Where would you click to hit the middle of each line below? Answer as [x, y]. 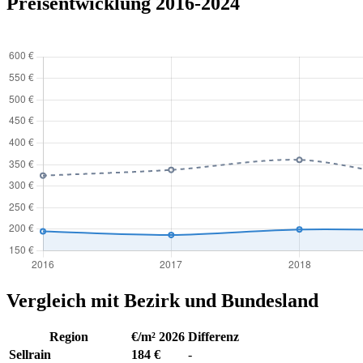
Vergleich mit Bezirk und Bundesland [162, 300]
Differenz [214, 337]
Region [68, 337]
